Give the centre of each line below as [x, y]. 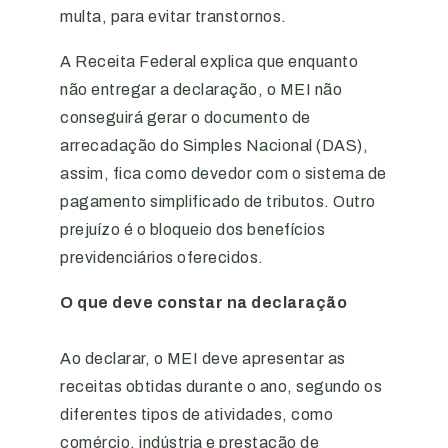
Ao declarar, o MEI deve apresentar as [203, 358]
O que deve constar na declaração [203, 302]
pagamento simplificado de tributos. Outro [218, 201]
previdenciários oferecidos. [162, 257]
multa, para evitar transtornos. [173, 16]
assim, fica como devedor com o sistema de [223, 173]
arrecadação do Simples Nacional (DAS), [214, 145]
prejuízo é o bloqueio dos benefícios [192, 229]
